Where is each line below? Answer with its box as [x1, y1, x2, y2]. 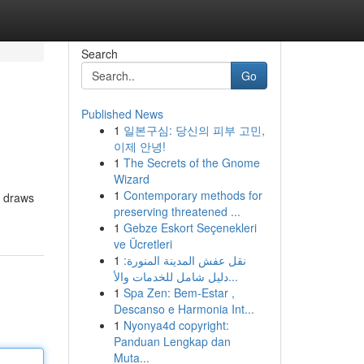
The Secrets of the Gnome [123, 154, 260, 171]
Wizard [113, 171, 149, 187]
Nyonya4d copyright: [123, 317, 229, 333]
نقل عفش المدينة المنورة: [123, 252, 246, 268]
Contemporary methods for [123, 187, 262, 203]
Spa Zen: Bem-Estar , [123, 284, 235, 301]
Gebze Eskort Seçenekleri [123, 219, 257, 236]
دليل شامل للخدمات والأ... [227, 268, 238, 284]
